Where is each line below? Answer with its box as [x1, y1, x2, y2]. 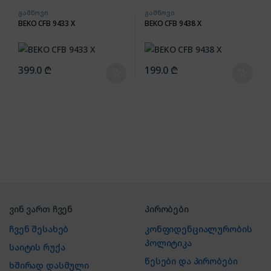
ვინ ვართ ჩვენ [9, 203, 73, 215]
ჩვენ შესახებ [9, 223, 69, 235]
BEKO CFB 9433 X [18, 18, 75, 28]
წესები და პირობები [145, 255, 238, 267]
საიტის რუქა [9, 241, 65, 253]
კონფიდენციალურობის [145, 223, 252, 235]
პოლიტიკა [145, 237, 192, 249]
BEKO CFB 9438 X [144, 18, 201, 28]
